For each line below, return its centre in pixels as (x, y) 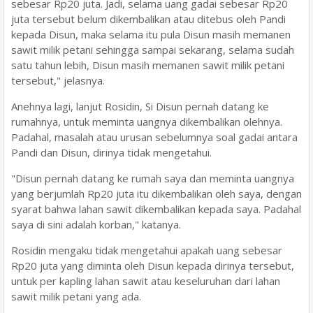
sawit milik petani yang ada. (76, 296)
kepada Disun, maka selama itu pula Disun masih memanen (151, 34)
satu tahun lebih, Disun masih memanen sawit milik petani (148, 65)
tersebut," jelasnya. (58, 80)
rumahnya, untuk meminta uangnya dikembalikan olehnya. (147, 121)
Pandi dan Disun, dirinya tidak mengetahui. (111, 152)
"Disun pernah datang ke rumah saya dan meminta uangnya (153, 178)
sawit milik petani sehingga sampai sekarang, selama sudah (153, 49)
